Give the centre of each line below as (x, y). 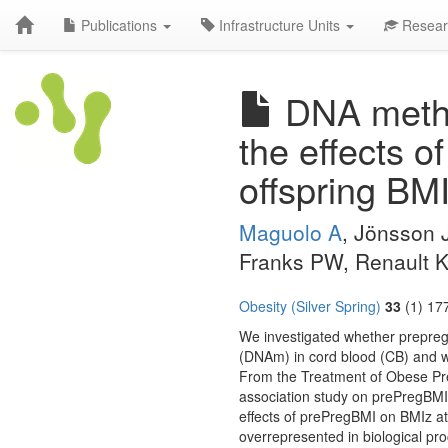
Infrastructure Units (279, 25)
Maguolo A (290, 232)
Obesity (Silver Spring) (310, 306)
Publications (119, 25)
